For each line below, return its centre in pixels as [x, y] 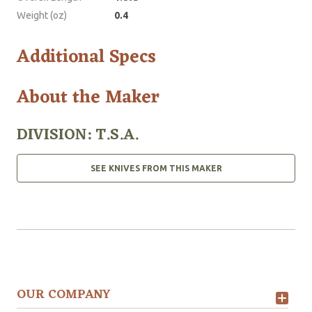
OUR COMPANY [64, 294]
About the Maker [88, 97]
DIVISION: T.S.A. [78, 135]
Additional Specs [86, 57]
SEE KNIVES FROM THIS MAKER [156, 168]
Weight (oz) [42, 15]
